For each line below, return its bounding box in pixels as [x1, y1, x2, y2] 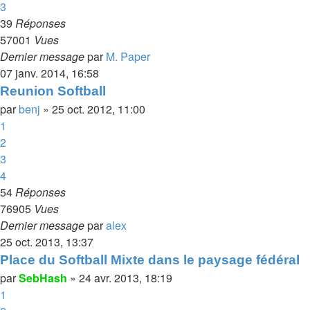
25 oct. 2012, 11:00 [52, 101, 145, 117]
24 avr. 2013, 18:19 [79, 270, 172, 286]
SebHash [19, 270, 67, 286]
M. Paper [106, 48, 150, 64]
